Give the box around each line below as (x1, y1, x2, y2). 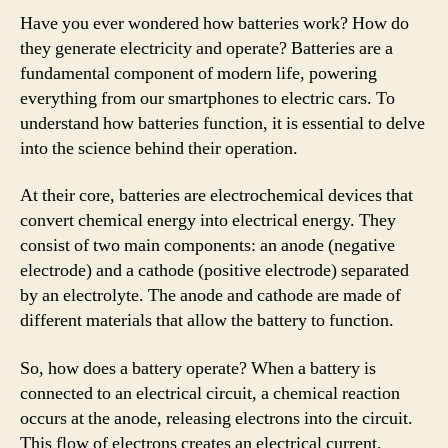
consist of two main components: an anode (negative (20, 234, 395, 257)
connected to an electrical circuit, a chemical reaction (20, 381, 400, 405)
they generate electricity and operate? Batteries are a (20, 36, 393, 60)
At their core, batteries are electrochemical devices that (20, 184, 413, 207)
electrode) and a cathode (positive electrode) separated (20, 259, 409, 282)
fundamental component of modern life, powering (20, 61, 377, 85)
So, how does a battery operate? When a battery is (20, 356, 376, 380)
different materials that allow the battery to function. (20, 309, 394, 332)
